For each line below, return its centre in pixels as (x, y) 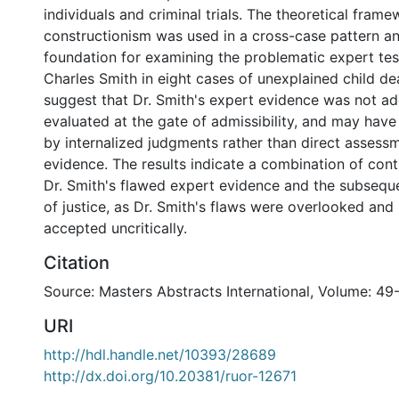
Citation (77, 263)
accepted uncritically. (115, 228)
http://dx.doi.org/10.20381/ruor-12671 (170, 376)
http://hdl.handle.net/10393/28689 (160, 354)
